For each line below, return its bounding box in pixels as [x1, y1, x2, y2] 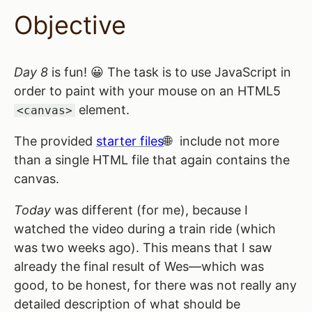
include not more [176, 134, 279, 149]
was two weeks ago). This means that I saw [14, 240, 272, 256]
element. [75, 102, 130, 118]
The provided [14, 134, 96, 149]
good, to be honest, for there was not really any [14, 278, 297, 293]
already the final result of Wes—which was [14, 259, 264, 274]
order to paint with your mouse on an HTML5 [14, 84, 281, 99]
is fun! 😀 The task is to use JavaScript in [48, 65, 291, 80]
